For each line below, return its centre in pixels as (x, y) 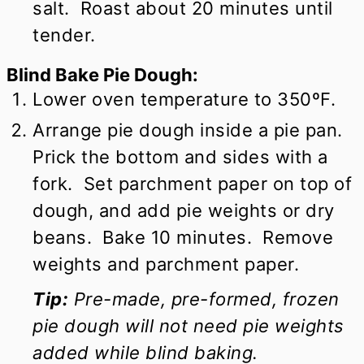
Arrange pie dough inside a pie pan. (191, 130)
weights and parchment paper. (166, 264)
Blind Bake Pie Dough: (103, 74)
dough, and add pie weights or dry (184, 210)
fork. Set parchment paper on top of (193, 183)
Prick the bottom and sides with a (180, 156)
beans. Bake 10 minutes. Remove (183, 237)
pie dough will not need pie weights (188, 325)
